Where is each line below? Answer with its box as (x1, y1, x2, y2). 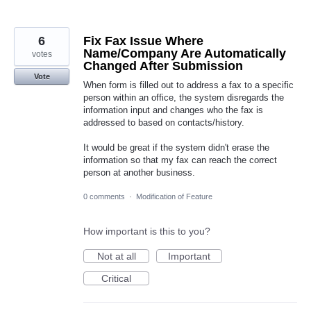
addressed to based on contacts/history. (83, 117, 244, 128)
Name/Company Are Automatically (83, 46, 286, 60)
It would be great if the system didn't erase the (83, 142, 269, 153)
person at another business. (83, 167, 195, 178)
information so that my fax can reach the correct (83, 154, 277, 165)
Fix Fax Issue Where (83, 33, 203, 48)
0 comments (83, 192, 125, 201)
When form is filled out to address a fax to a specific (83, 79, 294, 90)
